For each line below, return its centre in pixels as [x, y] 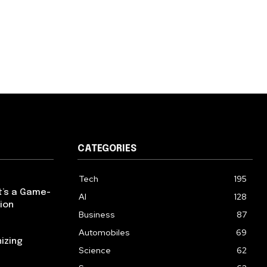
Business [97, 215]
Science [95, 250]
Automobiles [104, 232]
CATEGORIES [107, 149]
